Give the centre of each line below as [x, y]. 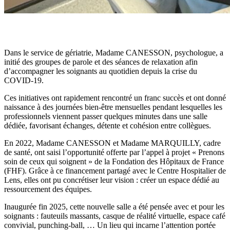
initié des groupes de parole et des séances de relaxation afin [101, 62]
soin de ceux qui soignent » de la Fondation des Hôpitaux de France [114, 162]
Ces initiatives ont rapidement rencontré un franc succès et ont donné [115, 98]
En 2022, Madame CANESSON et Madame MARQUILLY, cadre [112, 143]
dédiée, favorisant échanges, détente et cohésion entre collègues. [108, 126]
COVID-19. [24, 81]
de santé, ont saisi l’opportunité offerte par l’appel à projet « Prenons [114, 152]
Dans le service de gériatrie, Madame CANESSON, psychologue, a [114, 53]
